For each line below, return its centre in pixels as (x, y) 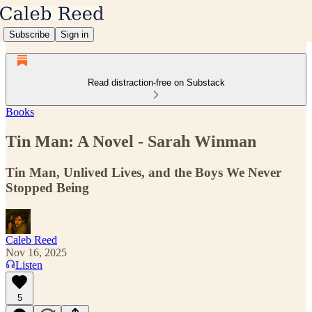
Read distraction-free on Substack (156, 83)
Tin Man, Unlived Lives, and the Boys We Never (143, 172)
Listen (29, 265)
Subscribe (29, 34)
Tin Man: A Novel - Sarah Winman (131, 141)
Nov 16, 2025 (36, 252)
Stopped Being (47, 187)
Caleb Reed (31, 240)
